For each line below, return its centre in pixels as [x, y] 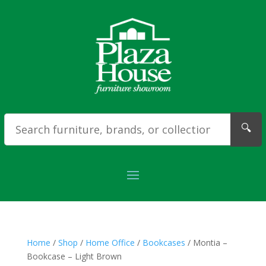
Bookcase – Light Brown [74, 256]
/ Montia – [206, 243]
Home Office [110, 243]
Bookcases [164, 243]
